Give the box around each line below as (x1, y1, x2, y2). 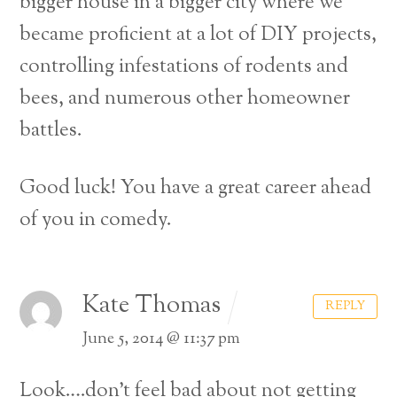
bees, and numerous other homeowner (19, 84, 351, 114)
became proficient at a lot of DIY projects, (19, 20, 378, 51)
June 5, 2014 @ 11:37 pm (82, 328, 240, 352)
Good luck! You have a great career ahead (19, 174, 372, 204)
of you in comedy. (19, 206, 173, 236)
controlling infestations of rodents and (19, 52, 349, 82)
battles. (19, 116, 83, 146)
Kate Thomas (82, 289, 221, 324)
